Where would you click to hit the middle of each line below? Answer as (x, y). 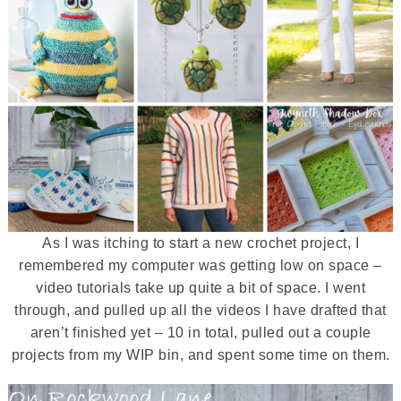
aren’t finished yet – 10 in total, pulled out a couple (200, 333)
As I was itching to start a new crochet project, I (200, 243)
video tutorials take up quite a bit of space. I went (200, 288)
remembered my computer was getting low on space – (200, 265)
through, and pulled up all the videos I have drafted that (200, 310)
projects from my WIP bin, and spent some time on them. (200, 355)
